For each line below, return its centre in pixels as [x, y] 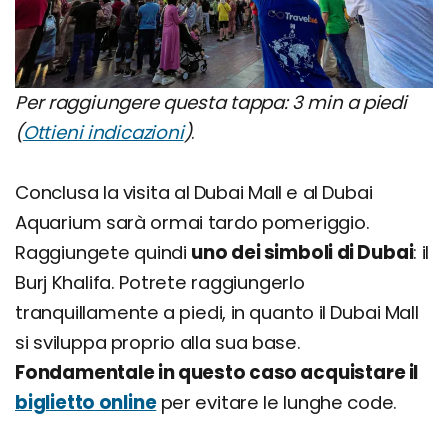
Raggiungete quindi [103, 253]
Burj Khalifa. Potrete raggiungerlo [160, 283]
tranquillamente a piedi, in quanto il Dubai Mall [217, 313]
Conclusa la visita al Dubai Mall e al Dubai [194, 193]
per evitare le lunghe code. [277, 403]
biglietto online [86, 403]
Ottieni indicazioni [103, 133]
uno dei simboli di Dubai [302, 253]
